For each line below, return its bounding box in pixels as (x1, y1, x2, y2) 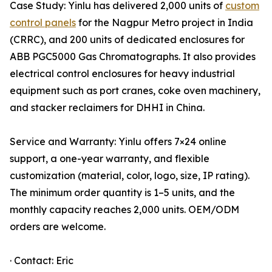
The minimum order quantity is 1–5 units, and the (10, 186, 235, 199)
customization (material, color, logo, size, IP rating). (10, 169, 250, 182)
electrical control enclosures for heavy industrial (10, 67, 235, 80)
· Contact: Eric (10, 254, 73, 267)
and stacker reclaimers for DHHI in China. (10, 101, 205, 114)
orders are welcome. (10, 220, 106, 233)
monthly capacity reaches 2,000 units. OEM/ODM (10, 203, 239, 216)
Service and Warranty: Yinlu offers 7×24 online (10, 135, 226, 148)
